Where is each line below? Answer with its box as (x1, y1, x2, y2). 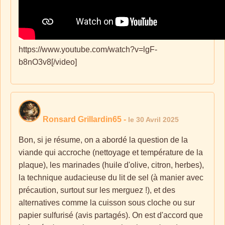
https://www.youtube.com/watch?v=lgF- (19, 45, 157, 54)
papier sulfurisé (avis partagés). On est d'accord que (19, 211, 203, 219)
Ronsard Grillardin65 (43, 115, 122, 124)
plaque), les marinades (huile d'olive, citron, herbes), (19, 161, 204, 169)
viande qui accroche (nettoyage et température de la (19, 148, 203, 157)
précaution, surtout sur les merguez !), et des (19, 186, 175, 194)
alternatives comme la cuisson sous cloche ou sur (19, 198, 195, 207)
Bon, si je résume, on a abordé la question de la (19, 136, 188, 144)
